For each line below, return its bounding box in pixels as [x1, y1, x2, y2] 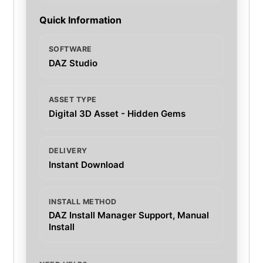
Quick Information [39, 14, 122, 26]
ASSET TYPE [48, 95, 97, 104]
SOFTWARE [48, 44, 92, 53]
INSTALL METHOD [48, 197, 117, 206]
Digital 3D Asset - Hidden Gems [48, 108, 186, 120]
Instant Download [48, 159, 124, 170]
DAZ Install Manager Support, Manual [48, 210, 209, 221]
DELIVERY [48, 146, 87, 155]
